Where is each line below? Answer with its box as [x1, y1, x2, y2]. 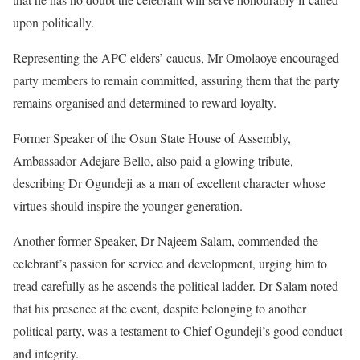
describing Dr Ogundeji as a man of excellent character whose [13, 174, 325, 191]
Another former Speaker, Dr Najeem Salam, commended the [13, 232, 318, 249]
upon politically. [13, 14, 94, 31]
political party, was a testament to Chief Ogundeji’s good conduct [13, 322, 342, 339]
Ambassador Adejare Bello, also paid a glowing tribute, [13, 152, 293, 169]
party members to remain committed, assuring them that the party [13, 72, 340, 88]
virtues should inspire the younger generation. [13, 197, 243, 214]
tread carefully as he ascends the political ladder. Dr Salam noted [13, 277, 338, 294]
